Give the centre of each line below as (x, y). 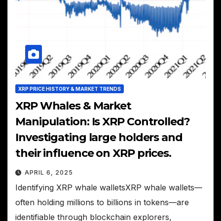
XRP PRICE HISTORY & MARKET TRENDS (70, 89)
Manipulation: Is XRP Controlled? (103, 122)
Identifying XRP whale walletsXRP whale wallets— (109, 188)
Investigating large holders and (99, 138)
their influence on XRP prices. (93, 153)
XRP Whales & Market (74, 106)
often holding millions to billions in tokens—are (102, 203)
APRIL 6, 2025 (49, 173)
